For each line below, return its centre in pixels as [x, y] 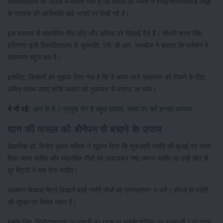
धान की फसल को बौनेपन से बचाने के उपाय [84, 129]
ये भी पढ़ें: [20, 109]
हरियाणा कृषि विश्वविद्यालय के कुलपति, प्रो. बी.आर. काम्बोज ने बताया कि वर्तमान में [108, 45]
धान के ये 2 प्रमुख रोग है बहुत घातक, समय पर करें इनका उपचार [112, 109]
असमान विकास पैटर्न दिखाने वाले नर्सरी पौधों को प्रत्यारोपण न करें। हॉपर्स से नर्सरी [108, 190]
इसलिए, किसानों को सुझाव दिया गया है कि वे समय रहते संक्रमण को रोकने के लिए [106, 77]
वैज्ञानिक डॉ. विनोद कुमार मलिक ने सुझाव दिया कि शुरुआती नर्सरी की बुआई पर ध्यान [109, 146]
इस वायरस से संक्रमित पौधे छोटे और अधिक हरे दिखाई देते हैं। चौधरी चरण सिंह [105, 33]
